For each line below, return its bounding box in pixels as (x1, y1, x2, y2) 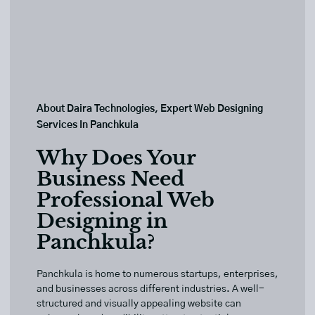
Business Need (37, 167, 184, 192)
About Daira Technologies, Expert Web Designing (37, 104, 263, 115)
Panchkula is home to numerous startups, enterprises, (37, 269, 278, 280)
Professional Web (37, 188, 214, 213)
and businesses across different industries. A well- (37, 284, 264, 295)
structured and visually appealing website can (37, 299, 241, 309)
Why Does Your (37, 146, 195, 171)
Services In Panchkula (37, 120, 139, 131)
